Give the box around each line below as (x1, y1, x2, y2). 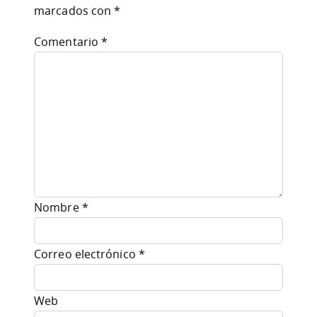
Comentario (34, 33, 102, 50)
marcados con (34, 2, 115, 18)
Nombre (34, 199, 82, 215)
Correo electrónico (34, 246, 139, 262)
